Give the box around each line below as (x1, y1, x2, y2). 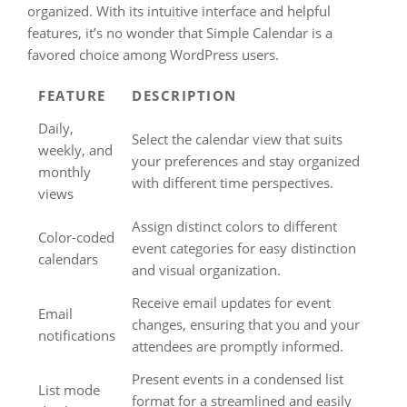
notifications (38, 326, 115, 344)
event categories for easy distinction (132, 239, 356, 257)
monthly (38, 163, 91, 181)
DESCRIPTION (132, 86, 237, 104)
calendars (38, 250, 98, 268)
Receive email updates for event (132, 293, 331, 312)
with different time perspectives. (132, 174, 333, 192)
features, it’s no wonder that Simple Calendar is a (27, 24, 333, 42)
